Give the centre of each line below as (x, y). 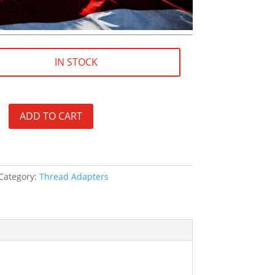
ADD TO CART (51, 116)
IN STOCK (76, 62)
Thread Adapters (74, 177)
